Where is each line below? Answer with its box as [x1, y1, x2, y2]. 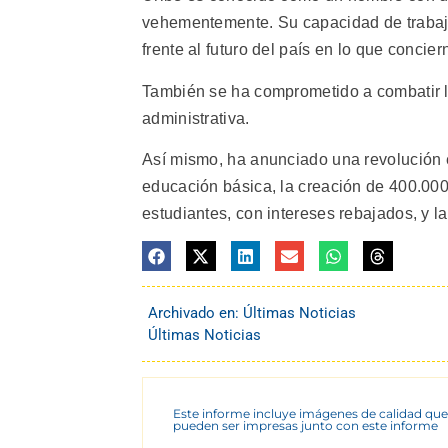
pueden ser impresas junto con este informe [173, 417, 438, 433]
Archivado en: [148, 303, 243, 322]
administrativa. [142, 109, 250, 127]
